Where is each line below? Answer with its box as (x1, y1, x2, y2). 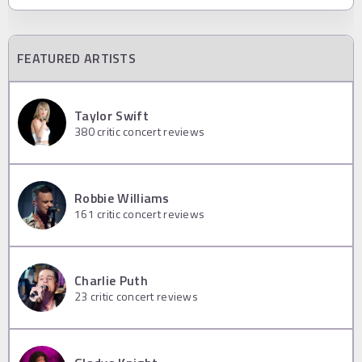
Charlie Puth (74, 271, 148, 291)
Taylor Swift (74, 106, 149, 126)
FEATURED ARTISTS (17, 48, 137, 68)
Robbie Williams (74, 188, 170, 208)
